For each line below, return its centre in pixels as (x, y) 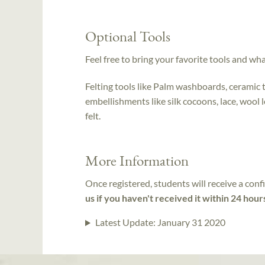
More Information (137, 160)
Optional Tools (128, 36)
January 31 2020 (191, 222)
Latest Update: (126, 222)
